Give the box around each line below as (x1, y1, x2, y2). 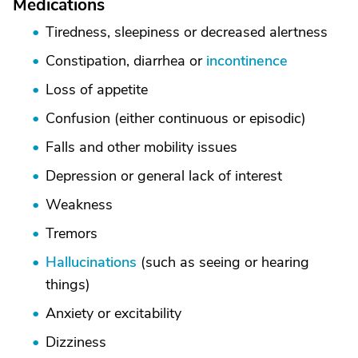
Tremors (46, 224, 97, 243)
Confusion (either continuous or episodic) (46, 109, 306, 128)
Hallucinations (46, 253, 137, 272)
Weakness (46, 195, 113, 214)
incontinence (206, 51, 288, 70)
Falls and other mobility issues (46, 137, 237, 157)
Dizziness (46, 332, 106, 352)
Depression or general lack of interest (46, 166, 282, 185)
